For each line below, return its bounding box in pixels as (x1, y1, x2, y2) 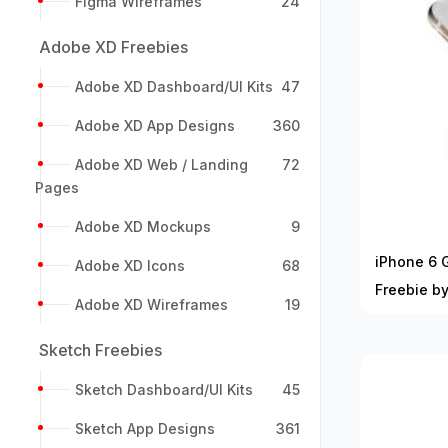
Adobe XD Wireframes (75, 296, 228, 313)
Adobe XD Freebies (39, 37, 188, 57)
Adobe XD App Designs (75, 117, 235, 134)
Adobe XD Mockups (75, 218, 211, 235)
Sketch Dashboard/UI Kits (75, 381, 253, 398)
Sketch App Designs (75, 420, 215, 437)
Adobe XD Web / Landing (75, 156, 248, 173)
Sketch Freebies (39, 340, 162, 360)
